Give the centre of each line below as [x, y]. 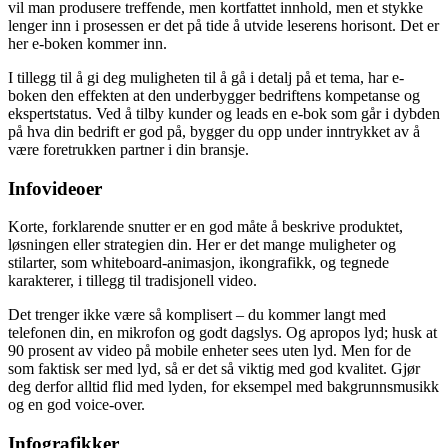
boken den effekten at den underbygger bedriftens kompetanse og [214, 95]
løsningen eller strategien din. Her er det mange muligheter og [202, 245]
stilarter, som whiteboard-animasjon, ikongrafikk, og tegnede [198, 263]
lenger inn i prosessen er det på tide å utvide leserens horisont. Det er [223, 25]
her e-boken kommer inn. [87, 43]
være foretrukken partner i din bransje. [128, 149]
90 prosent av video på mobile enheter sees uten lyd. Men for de [209, 351]
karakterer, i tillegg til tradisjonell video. [132, 281]
